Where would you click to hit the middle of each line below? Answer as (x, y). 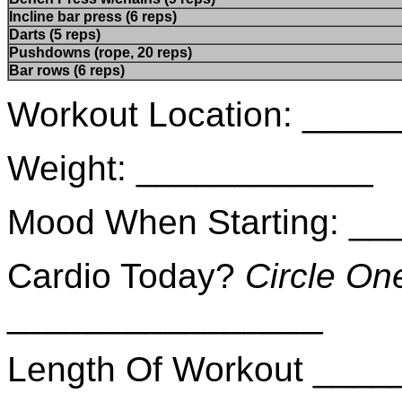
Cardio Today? (126, 276)
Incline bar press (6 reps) (93, 17)
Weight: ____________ (190, 169)
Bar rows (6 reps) (67, 71)
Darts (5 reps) (55, 35)
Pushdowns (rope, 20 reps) (100, 53)
